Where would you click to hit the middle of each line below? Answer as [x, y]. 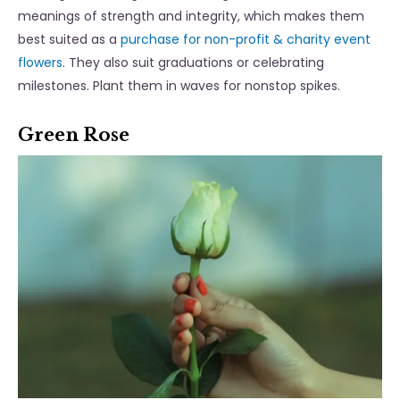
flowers [40, 63]
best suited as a [69, 40]
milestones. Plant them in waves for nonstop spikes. [181, 86]
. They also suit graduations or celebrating [193, 63]
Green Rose [74, 135]
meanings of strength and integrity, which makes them [191, 17]
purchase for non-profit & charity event [246, 40]
